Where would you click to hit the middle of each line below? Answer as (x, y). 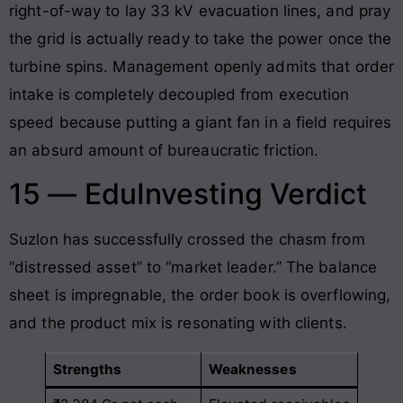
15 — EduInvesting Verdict (188, 194)
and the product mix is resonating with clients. (178, 323)
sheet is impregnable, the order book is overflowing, (200, 296)
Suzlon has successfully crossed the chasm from (187, 240)
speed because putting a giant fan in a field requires (201, 122)
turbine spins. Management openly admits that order (202, 66)
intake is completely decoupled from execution (179, 94)
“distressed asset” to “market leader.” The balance (193, 268)
